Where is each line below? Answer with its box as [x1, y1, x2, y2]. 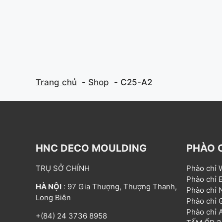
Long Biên [36, 193, 71, 202]
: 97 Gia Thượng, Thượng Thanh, [61, 182, 177, 191]
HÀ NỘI [36, 182, 61, 191]
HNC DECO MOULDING [36, 142, 147, 154]
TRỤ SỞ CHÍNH [36, 164, 90, 173]
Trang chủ [36, 77, 77, 87]
